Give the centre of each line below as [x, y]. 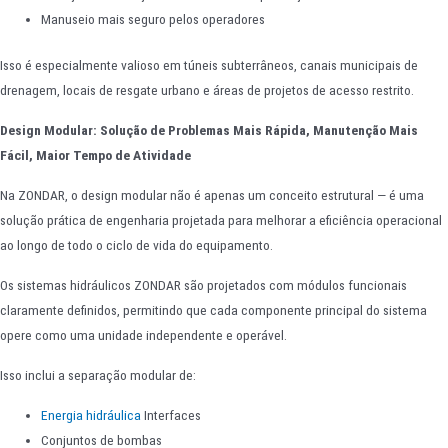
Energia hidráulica [91, 414]
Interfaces [171, 414]
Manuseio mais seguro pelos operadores [153, 19]
